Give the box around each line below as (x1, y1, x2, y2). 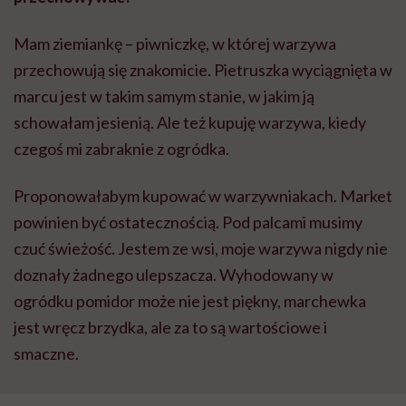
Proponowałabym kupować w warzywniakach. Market (14, 186, 392, 207)
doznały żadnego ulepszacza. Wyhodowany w (14, 265, 333, 285)
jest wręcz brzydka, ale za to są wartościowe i (14, 317, 327, 338)
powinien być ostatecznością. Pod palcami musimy (14, 212, 362, 233)
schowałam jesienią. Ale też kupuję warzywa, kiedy (14, 112, 366, 133)
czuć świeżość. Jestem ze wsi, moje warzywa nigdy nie (14, 238, 388, 259)
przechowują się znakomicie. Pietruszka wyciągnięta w (14, 60, 392, 81)
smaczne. (14, 343, 79, 364)
